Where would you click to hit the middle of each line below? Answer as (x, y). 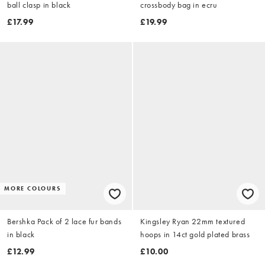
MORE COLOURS (33, 189)
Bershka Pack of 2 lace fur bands (64, 222)
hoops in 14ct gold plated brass (195, 235)
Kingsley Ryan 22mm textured (193, 222)
